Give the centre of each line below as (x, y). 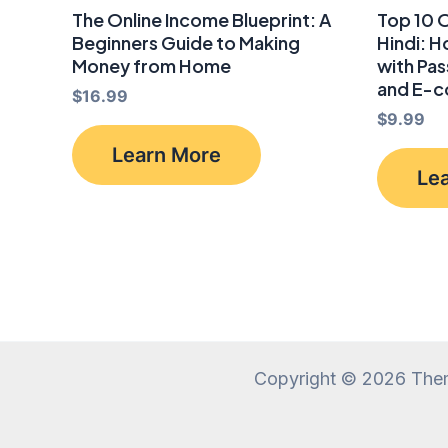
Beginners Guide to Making (186, 43)
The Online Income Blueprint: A (201, 20)
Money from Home (151, 66)
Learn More (166, 155)
